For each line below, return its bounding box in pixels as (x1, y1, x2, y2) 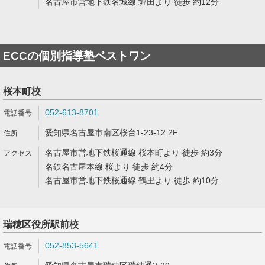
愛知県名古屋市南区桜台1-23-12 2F (45, 128, 178, 137)
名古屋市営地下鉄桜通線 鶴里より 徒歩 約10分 (45, 176, 219, 185)
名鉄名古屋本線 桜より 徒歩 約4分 (45, 162, 173, 172)
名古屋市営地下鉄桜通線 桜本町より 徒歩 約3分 (45, 148, 222, 157)
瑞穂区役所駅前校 (3, 219, 79, 230)
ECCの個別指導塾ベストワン (3, 50, 151, 62)
